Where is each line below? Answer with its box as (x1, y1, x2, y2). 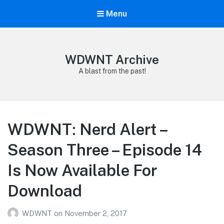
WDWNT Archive (65, 52, 159, 67)
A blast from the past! (78, 67, 146, 75)
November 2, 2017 (64, 208, 127, 217)
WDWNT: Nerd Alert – (7, 120, 166, 139)
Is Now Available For (7, 161, 157, 180)
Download (7, 181, 82, 200)
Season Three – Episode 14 (7, 140, 202, 159)
